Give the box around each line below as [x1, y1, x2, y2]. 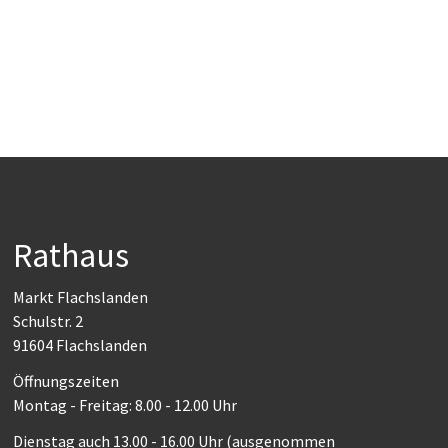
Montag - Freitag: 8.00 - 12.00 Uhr [12, 395, 237, 415]
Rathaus [12, 234, 129, 276]
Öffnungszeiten [12, 371, 119, 391]
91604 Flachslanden [12, 335, 147, 355]
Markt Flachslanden [12, 287, 148, 307]
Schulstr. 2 [12, 311, 83, 331]
